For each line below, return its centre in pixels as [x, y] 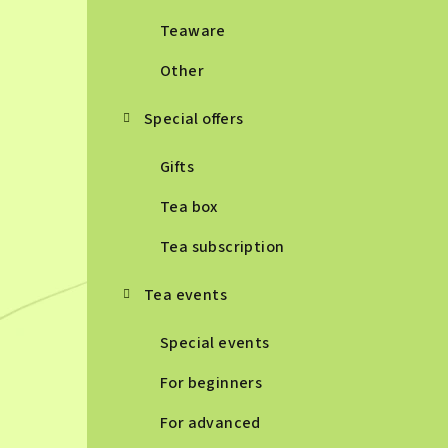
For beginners [211, 383]
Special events [215, 343]
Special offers [194, 119]
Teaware [193, 31]
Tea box [189, 207]
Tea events [185, 295]
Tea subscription [222, 247]
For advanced [210, 423]
